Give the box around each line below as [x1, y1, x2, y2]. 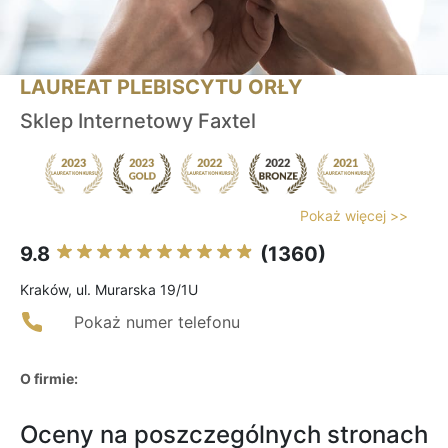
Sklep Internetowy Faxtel [20, 109, 256, 134]
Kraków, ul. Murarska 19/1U [20, 281, 198, 299]
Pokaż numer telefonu [74, 312, 240, 333]
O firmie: [20, 370, 78, 388]
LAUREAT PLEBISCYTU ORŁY [20, 75, 302, 100]
